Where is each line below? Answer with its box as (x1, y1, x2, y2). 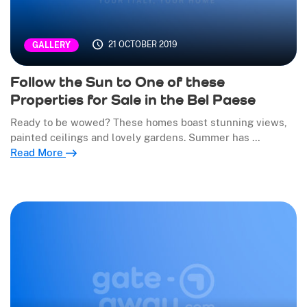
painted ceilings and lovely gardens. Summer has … (10, 132, 260, 144)
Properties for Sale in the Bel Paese (10, 90, 256, 109)
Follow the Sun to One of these (10, 73, 225, 91)
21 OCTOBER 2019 (108, 40, 177, 50)
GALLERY (32, 40, 71, 51)
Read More (10, 147, 66, 159)
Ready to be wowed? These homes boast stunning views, (10, 116, 287, 129)
